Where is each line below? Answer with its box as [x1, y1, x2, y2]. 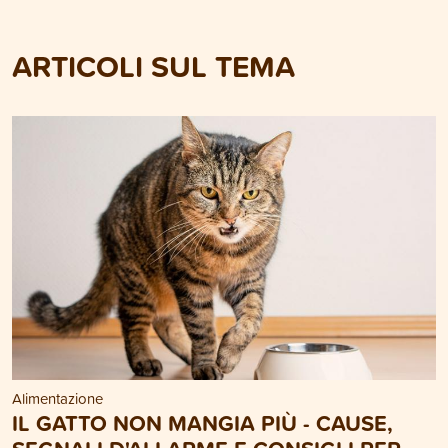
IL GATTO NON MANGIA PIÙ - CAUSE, [12, 407, 393, 440]
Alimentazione [12, 388, 103, 410]
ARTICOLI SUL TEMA [12, 43, 295, 88]
